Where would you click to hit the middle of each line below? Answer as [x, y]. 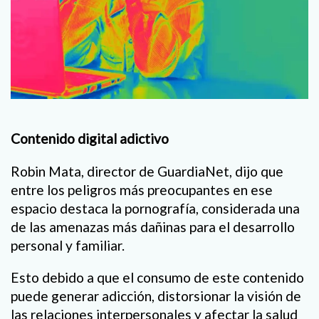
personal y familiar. [68, 245]
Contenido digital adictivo [90, 139]
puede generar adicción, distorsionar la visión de [156, 296]
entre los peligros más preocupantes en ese [142, 189]
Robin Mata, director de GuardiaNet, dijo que [147, 171]
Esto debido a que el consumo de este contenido [157, 277]
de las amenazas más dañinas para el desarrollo [153, 226]
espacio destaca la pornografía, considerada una [155, 208]
